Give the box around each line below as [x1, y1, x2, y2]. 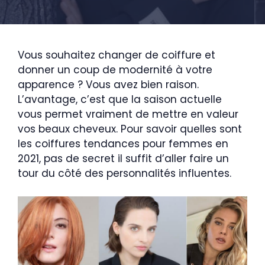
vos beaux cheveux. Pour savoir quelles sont [18, 122, 242, 136]
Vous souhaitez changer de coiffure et [18, 48, 215, 62]
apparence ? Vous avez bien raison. [18, 77, 199, 92]
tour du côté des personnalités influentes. [18, 166, 231, 180]
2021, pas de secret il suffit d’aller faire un [18, 151, 229, 166]
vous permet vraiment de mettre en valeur [18, 107, 238, 121]
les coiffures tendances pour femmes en [18, 137, 228, 151]
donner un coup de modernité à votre [18, 63, 212, 77]
